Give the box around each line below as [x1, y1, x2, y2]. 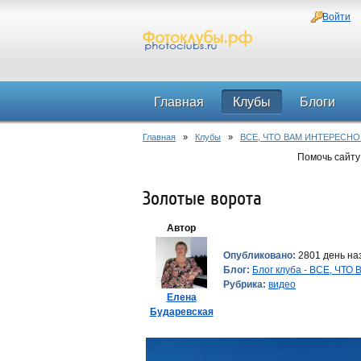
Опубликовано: [223, 250, 296, 261]
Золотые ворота [143, 188, 262, 210]
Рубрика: [223, 279, 266, 290]
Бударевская [149, 306, 214, 317]
